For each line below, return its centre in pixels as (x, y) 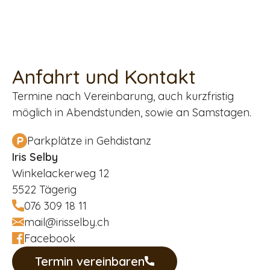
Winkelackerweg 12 (61, 173)
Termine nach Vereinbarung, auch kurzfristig (123, 96)
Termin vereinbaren (90, 261)
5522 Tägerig (44, 189)
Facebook (50, 238)
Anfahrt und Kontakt (104, 76)
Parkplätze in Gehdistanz (89, 140)
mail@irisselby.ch (67, 222)
